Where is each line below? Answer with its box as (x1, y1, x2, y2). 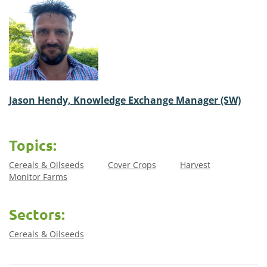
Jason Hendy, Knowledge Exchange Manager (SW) (9, 94, 241, 107)
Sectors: (9, 205, 65, 224)
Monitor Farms (9, 171, 67, 183)
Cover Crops (108, 159, 156, 171)
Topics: (9, 136, 57, 155)
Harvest (180, 159, 210, 171)
